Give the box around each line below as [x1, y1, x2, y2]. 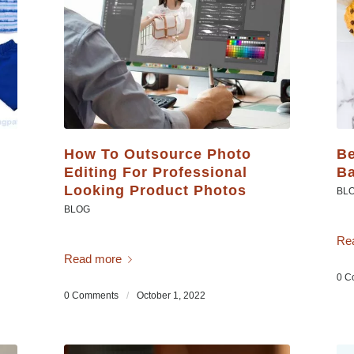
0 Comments [63, 290, 119, 302]
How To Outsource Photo [63, 146, 251, 163]
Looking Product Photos [63, 183, 247, 199]
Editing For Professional [63, 164, 247, 181]
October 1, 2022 [136, 290, 205, 302]
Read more [63, 251, 122, 265]
